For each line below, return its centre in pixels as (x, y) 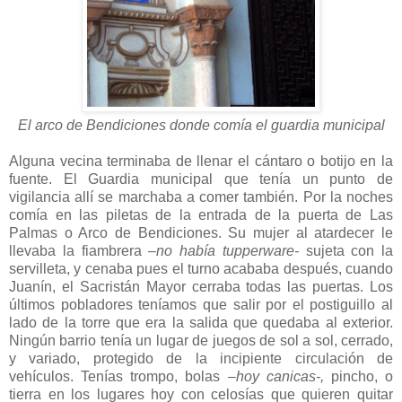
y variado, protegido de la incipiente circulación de (201, 358)
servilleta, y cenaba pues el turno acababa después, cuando (201, 268)
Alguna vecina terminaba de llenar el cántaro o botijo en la (201, 161)
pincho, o (362, 376)
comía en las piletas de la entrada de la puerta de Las (201, 214)
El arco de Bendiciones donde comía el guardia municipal (201, 125)
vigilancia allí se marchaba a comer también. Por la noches (201, 197)
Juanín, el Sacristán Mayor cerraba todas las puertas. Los (201, 286)
